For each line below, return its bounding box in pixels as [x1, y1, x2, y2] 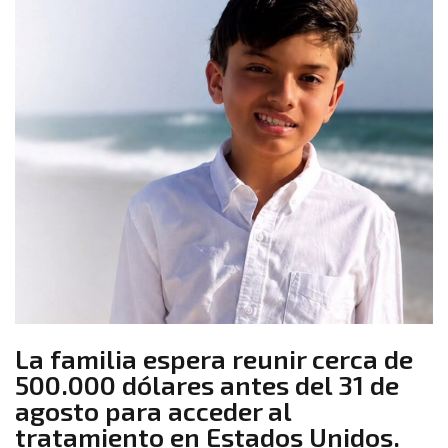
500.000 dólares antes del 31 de [15, 369, 399, 401]
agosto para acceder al [15, 395, 291, 427]
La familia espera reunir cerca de [15, 343, 413, 375]
